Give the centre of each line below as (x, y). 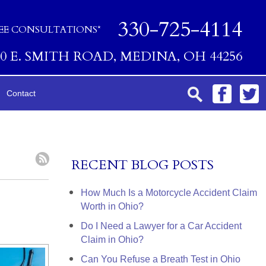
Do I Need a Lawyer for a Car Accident (161, 226)
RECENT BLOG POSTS (142, 165)
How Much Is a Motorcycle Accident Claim (169, 193)
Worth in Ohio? (112, 206)
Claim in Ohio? (112, 240)
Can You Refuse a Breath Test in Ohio (161, 259)
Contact (21, 93)
